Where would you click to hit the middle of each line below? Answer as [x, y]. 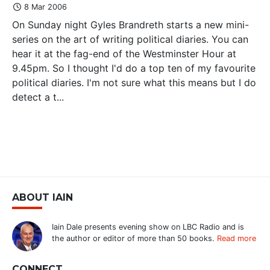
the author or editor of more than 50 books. [134, 238]
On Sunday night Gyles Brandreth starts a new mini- [130, 24]
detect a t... [38, 97]
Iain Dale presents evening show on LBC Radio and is [148, 227]
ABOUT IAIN [42, 197]
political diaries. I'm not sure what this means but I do [134, 82]
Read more [237, 238]
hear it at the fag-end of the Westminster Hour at [124, 53]
